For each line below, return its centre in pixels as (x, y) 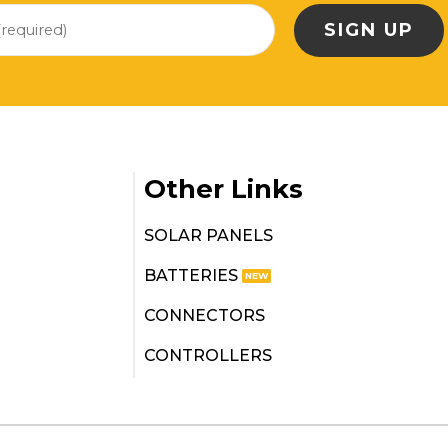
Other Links (224, 189)
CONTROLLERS (208, 355)
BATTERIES (191, 275)
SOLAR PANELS (209, 235)
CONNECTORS (205, 315)
